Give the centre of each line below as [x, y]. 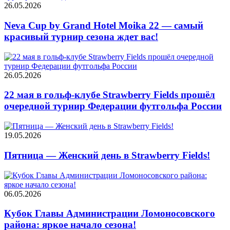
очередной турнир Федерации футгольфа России [113, 106]
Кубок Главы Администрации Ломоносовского [110, 214]
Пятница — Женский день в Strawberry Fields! [107, 155]
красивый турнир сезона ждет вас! [81, 36]
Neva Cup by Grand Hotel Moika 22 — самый [104, 25]
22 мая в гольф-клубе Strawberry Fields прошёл [110, 95]
